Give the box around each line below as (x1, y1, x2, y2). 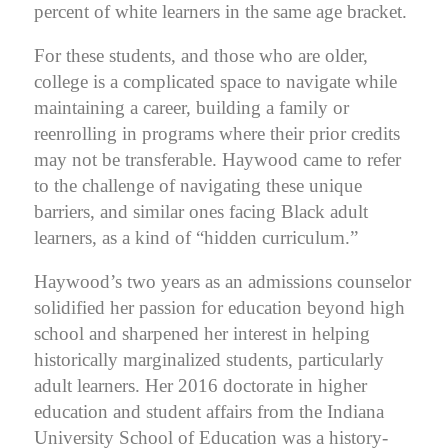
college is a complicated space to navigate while (34, 70, 397, 92)
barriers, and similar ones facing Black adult (34, 200, 368, 222)
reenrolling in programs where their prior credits (34, 122, 400, 144)
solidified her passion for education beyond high (34, 296, 405, 318)
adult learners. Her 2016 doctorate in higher (34, 374, 367, 396)
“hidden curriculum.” (196, 226, 358, 248)
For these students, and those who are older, (34, 44, 368, 66)
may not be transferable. (34, 148, 217, 170)
